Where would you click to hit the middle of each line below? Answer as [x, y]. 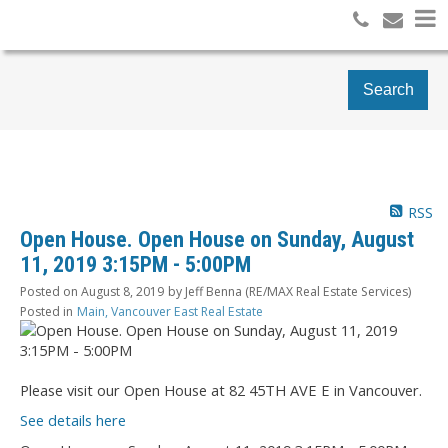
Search [388, 89]
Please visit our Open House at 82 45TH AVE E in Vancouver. [221, 390]
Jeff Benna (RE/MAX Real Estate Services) [298, 292]
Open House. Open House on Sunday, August [217, 240]
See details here [73, 420]
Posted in [46, 312]
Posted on [50, 292]
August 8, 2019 [122, 292]
